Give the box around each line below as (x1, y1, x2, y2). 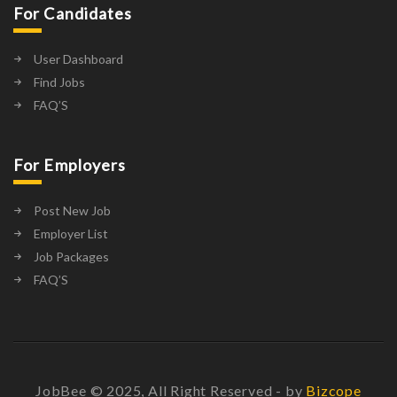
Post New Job (34, 203, 111, 218)
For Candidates (13, 4, 133, 23)
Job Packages (34, 249, 109, 264)
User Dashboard (34, 51, 123, 66)
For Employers (13, 155, 127, 175)
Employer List (34, 226, 108, 241)
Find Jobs (34, 74, 85, 90)
